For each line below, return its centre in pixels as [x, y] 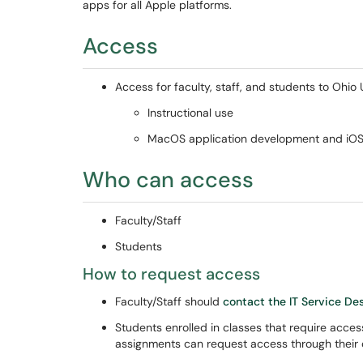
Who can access [168, 179]
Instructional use [192, 113]
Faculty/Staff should [169, 301]
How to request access [171, 274]
